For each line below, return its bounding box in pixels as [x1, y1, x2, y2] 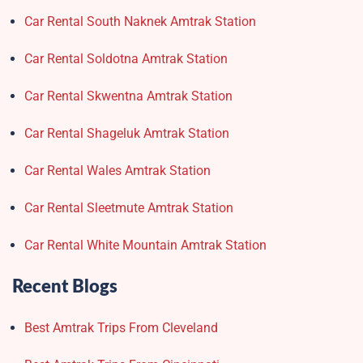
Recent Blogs [12, 278, 117, 297]
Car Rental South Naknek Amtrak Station [24, 14, 256, 30]
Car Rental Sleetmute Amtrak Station [24, 200, 233, 216]
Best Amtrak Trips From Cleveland [24, 320, 218, 336]
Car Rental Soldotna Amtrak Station [24, 51, 228, 67]
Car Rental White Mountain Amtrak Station [24, 237, 267, 254]
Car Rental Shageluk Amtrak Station [24, 126, 229, 142]
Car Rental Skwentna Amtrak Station [24, 88, 233, 105]
